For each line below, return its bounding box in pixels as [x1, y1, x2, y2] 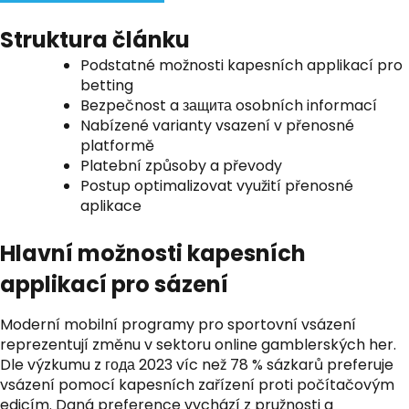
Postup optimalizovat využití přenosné [80, 175, 353, 196]
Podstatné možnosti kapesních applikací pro [80, 55, 403, 76]
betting [80, 75, 133, 96]
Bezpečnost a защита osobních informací [80, 95, 377, 116]
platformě [80, 135, 154, 156]
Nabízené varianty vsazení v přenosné [80, 115, 354, 136]
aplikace [80, 195, 142, 216]
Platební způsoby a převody [80, 155, 282, 176]
